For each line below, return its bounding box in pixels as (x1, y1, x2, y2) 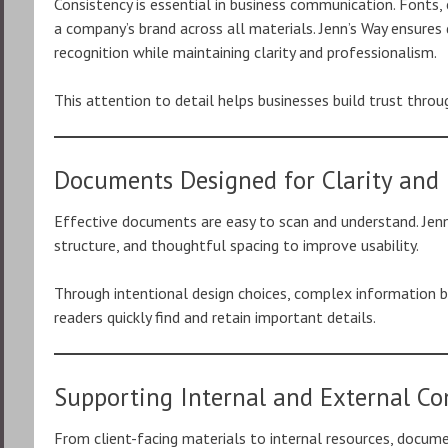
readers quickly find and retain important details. (54, 307, 376, 327)
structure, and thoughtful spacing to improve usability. (54, 235, 419, 255)
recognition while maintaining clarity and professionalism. (54, 42, 437, 62)
